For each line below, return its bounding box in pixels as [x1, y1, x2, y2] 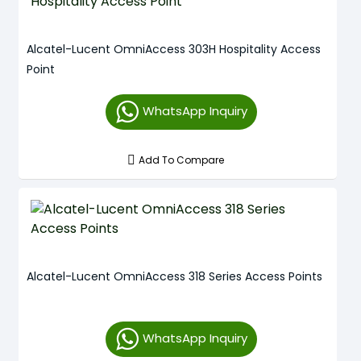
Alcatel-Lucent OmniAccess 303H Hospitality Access [27, 41, 321, 57]
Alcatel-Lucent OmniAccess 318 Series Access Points [27, 268, 322, 284]
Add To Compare [139, 153, 225, 167]
